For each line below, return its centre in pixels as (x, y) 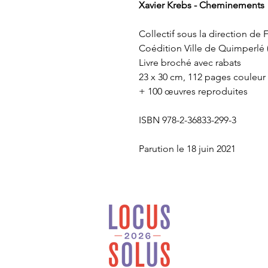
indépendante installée (224, 243)
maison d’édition (212, 221)
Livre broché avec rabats (190, 63)
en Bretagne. (204, 255)
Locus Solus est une (217, 209)
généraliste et (206, 232)
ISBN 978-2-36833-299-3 (188, 120)
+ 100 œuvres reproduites (193, 92)
